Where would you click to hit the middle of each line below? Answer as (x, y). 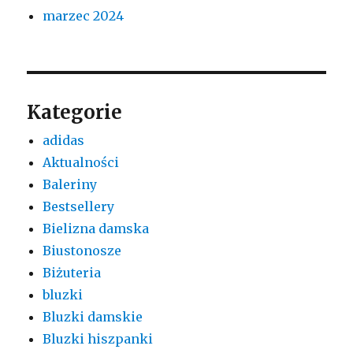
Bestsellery (79, 206)
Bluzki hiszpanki (98, 338)
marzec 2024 (84, 15)
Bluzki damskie (93, 316)
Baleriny (70, 184)
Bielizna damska (96, 228)
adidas (64, 140)
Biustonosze (82, 250)
